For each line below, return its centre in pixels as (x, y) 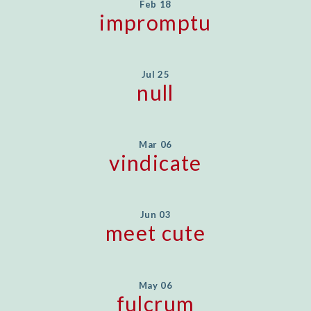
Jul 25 (155, 74)
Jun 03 (155, 215)
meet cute (155, 233)
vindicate (155, 163)
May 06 (155, 285)
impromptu (155, 22)
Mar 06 (155, 145)
